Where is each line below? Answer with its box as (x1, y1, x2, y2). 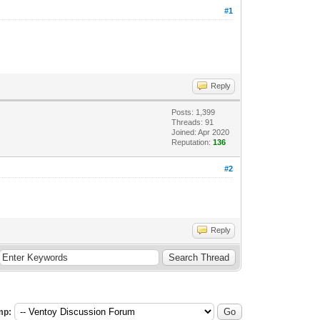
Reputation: (171, 137, 214, 146)
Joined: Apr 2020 (171, 127, 230, 136)
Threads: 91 (171, 117, 214, 126)
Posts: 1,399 (171, 107, 216, 116)
